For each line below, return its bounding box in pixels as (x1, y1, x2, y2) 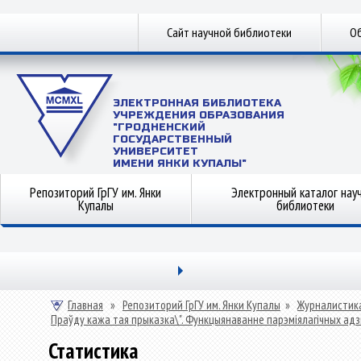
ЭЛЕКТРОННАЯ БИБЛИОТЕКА (113, 97, 281, 110)
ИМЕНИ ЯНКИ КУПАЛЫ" (113, 157, 247, 170)
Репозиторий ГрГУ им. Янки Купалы (122, 297, 280, 313)
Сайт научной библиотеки (167, 24, 292, 40)
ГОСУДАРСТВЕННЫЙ (113, 133, 232, 146)
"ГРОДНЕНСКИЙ (113, 121, 205, 134)
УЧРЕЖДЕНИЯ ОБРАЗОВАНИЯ (113, 109, 284, 122)
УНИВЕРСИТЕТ (113, 145, 198, 158)
